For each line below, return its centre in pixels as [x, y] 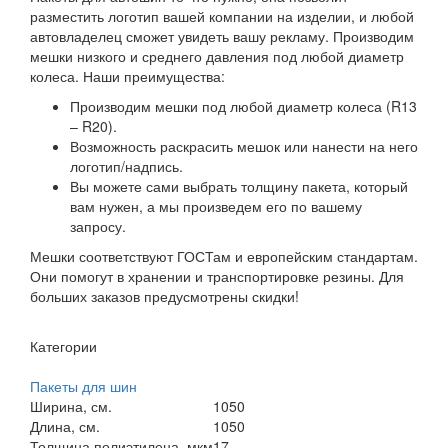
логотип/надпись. [126, 165]
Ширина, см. [71, 405]
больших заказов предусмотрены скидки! [164, 295]
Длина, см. [65, 425]
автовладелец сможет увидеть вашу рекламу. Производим [222, 35]
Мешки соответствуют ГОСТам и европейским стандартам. [224, 255]
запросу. [98, 225]
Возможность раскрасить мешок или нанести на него [244, 145]
